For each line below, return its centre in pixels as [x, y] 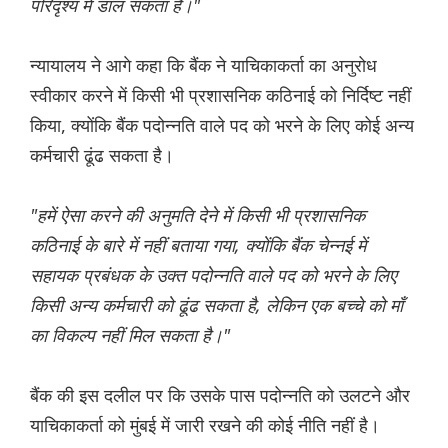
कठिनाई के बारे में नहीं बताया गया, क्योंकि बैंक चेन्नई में [198, 245]
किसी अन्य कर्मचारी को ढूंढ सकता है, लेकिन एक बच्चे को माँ [216, 305]
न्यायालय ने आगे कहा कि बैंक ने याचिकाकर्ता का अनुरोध [203, 65]
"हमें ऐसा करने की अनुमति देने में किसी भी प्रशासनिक [197, 215]
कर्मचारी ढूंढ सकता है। [102, 155]
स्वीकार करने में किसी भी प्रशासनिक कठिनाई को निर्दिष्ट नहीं [220, 95]
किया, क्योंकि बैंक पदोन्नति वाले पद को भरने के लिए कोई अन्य [222, 125]
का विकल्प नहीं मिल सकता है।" [130, 335]
